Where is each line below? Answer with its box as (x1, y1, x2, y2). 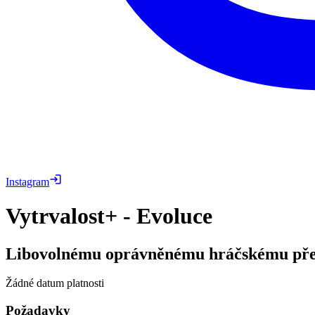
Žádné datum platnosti (6, 277, 104, 290)
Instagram (6, 175, 49, 188)
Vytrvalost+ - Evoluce (6, 203, 212, 229)
